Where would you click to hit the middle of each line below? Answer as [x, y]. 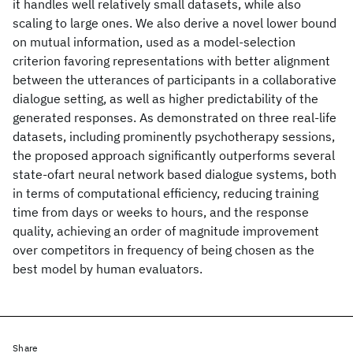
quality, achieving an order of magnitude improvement [166, 231]
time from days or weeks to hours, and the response [161, 212]
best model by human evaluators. [108, 269]
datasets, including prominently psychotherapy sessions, [174, 136]
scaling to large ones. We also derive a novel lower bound [175, 23]
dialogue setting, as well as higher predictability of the [165, 98]
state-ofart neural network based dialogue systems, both [175, 174]
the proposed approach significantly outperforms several [174, 155]
